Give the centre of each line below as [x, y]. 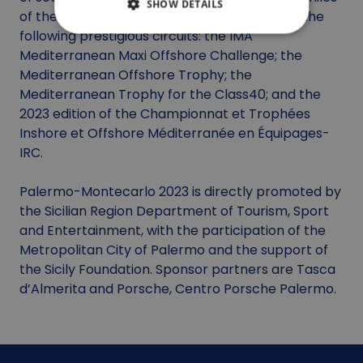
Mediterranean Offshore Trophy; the [136, 75]
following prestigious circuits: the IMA [136, 36]
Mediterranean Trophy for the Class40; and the [170, 94]
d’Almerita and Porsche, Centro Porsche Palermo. [178, 288]
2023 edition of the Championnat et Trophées [165, 113]
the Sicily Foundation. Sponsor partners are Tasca [177, 269]
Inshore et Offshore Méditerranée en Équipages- [175, 133]
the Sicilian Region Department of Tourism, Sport [174, 211]
